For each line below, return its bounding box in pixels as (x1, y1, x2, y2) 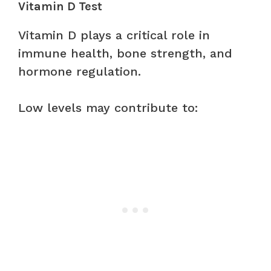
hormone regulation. (18, 64, 141, 79)
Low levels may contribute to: (18, 100, 198, 115)
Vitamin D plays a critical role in (18, 27, 210, 42)
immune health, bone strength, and (18, 45, 232, 60)
